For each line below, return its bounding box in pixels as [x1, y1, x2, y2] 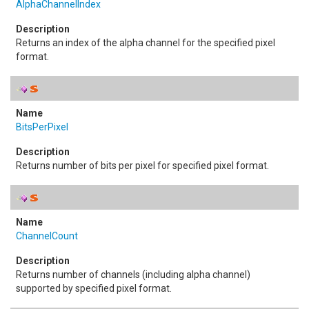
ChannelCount [16, 230, 78, 241]
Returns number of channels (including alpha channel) [16, 269, 250, 280]
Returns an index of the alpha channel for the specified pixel [16, 37, 275, 48]
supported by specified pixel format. [16, 283, 172, 294]
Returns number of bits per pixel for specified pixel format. [16, 160, 269, 171]
